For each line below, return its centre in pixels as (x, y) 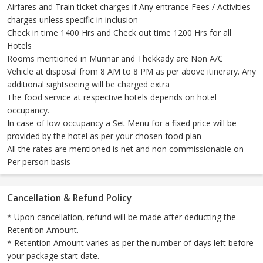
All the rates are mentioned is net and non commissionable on (125, 149)
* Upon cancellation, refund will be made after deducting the (122, 217)
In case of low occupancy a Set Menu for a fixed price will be (122, 123)
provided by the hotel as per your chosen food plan (104, 136)
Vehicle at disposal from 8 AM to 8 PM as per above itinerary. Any (131, 72)
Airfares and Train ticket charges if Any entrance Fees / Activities (129, 7)
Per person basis (39, 162)
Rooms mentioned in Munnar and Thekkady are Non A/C (115, 59)
